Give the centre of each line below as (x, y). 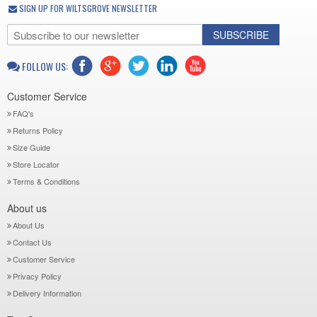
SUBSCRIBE (241, 35)
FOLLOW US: (45, 66)
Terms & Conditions (46, 181)
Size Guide (31, 147)
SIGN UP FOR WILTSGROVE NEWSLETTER (87, 8)
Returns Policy (38, 130)
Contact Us (32, 242)
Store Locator (36, 164)
